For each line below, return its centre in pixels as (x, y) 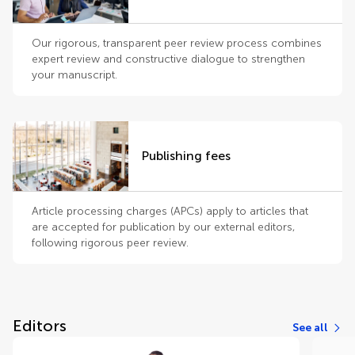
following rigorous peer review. (110, 243)
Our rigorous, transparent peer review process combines (177, 43)
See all (310, 328)
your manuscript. (74, 75)
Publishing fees (186, 156)
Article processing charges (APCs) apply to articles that (170, 211)
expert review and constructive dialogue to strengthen (168, 59)
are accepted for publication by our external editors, (163, 227)
